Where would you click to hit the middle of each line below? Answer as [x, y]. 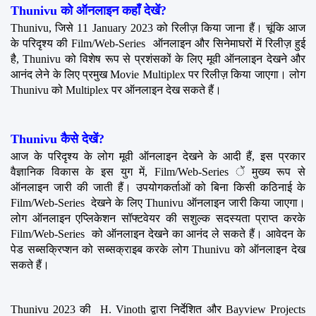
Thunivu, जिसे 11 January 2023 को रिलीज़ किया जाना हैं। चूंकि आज [158, 28]
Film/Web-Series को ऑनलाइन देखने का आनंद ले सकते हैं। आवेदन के [158, 233]
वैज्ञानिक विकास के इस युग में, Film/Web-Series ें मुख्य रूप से [158, 171]
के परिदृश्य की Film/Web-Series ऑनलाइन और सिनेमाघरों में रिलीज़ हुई [158, 43]
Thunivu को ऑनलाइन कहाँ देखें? [89, 10]
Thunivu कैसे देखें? [57, 139]
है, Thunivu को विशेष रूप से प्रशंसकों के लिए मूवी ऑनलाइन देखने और [158, 59]
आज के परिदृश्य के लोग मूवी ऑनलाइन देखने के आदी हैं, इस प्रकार [158, 156]
